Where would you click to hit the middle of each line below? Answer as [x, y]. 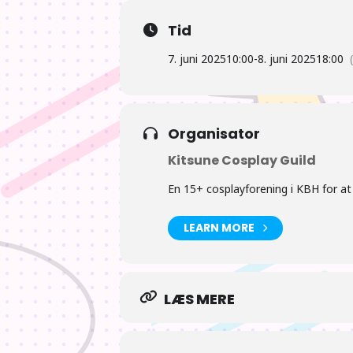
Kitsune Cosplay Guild [242, 160]
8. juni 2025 [287, 58]
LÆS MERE [199, 299]
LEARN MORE [219, 228]
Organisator [214, 133]
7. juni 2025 [197, 58]
